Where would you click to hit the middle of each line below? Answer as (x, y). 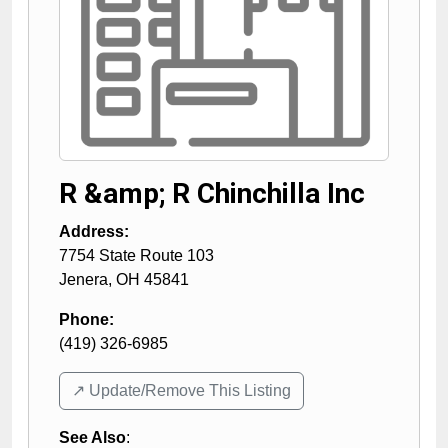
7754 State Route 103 (136, 255)
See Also (92, 437)
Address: (94, 231)
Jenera (83, 279)
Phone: (86, 319)
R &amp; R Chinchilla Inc (212, 193)
